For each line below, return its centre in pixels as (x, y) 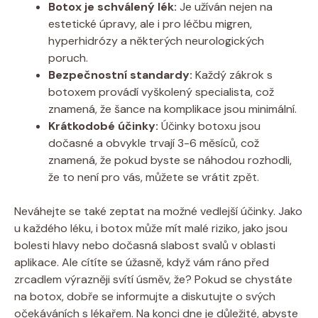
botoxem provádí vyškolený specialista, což (161, 92)
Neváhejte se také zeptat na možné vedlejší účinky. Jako (158, 211)
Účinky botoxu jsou (209, 126)
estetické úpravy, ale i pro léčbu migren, (150, 23)
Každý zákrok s (232, 75)
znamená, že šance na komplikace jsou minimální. (172, 109)
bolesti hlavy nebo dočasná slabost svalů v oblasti (145, 245)
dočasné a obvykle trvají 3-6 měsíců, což (154, 143)
